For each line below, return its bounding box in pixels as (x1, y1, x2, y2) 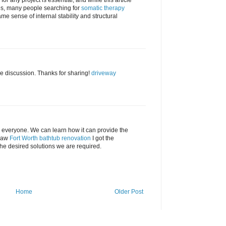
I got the (91, 135, 114, 142)
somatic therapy (81, 5, 125, 12)
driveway (91, 70, 116, 77)
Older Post (115, 188, 143, 196)
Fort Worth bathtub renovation (10, 135, 91, 142)
